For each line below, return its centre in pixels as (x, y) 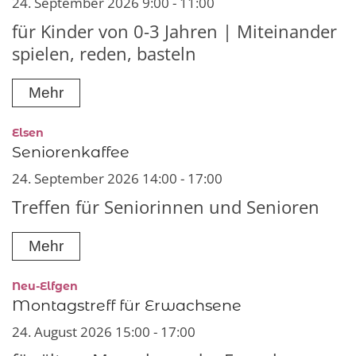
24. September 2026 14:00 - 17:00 (117, 178)
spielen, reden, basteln (104, 53)
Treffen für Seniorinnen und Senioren (166, 207)
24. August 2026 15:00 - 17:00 (104, 331)
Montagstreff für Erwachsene (127, 305)
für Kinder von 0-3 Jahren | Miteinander (174, 31)
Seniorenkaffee (71, 151)
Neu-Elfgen (45, 286)
